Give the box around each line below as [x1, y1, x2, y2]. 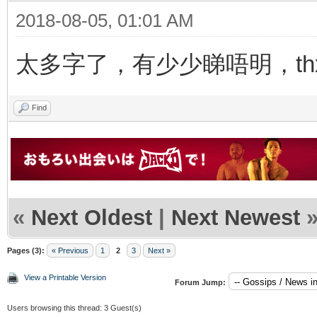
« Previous [52, 246, 88, 255]
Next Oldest [31, 204, 152, 230]
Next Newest [171, 204, 300, 230]
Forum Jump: [175, 277, 226, 287]
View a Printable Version [24, 272, 106, 282]
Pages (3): [7, 246, 45, 255]
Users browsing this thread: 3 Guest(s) [7, 303, 142, 312]
